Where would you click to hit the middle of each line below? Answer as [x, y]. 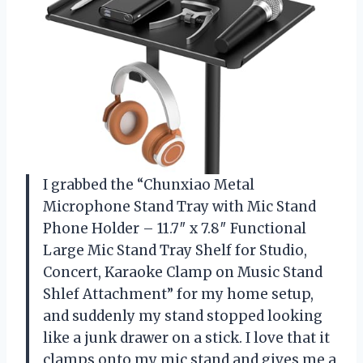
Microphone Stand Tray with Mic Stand [179, 207]
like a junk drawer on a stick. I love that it [186, 338]
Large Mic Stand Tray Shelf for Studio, [175, 251]
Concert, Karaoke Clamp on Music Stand [183, 273]
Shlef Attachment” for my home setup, [178, 295]
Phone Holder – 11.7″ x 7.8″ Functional [175, 229]
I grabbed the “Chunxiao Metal [149, 185]
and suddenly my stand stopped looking [183, 316]
